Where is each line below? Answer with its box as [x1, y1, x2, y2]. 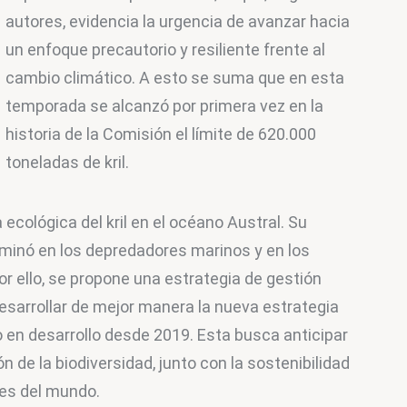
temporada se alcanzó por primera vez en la [5, 95, 328, 115]
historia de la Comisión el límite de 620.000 [5, 124, 321, 144]
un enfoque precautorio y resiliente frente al [5, 39, 330, 59]
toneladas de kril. [5, 152, 130, 172]
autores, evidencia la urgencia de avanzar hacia [5, 11, 354, 31]
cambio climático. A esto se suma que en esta [5, 67, 349, 87]
